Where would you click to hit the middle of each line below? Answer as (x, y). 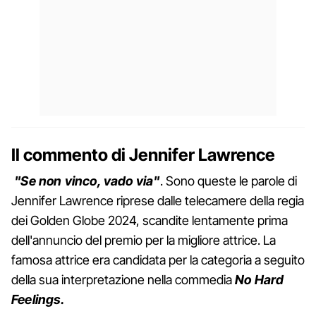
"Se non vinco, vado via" (86, 181)
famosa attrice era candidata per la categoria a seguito (158, 260)
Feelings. (40, 299)
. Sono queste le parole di (228, 181)
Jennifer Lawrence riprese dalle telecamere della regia (158, 200)
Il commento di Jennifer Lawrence (143, 154)
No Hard (260, 279)
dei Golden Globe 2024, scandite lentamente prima (150, 220)
